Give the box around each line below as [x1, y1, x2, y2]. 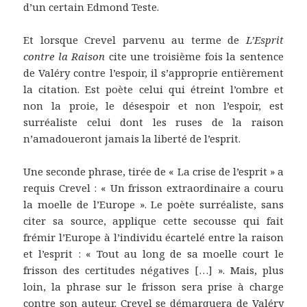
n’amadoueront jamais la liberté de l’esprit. [23, 131, 241, 145]
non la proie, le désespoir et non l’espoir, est [23, 98, 284, 112]
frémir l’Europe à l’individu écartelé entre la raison [23, 230, 284, 244]
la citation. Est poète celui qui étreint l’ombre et [23, 82, 284, 96]
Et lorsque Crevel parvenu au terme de [23, 32, 246, 47]
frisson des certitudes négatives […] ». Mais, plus [23, 262, 284, 277]
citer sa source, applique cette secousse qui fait [23, 213, 284, 228]
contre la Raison [23, 49, 106, 63]
